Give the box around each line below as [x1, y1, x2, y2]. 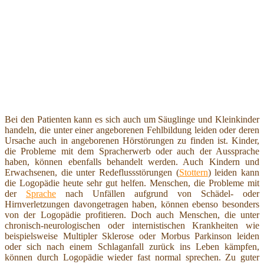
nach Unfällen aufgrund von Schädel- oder [56, 188, 259, 199]
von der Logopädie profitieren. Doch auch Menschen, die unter [5, 209, 259, 220]
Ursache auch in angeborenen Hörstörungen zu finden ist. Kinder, [5, 135, 259, 146]
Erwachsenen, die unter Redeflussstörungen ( [5, 167, 179, 177]
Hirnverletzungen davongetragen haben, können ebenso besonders [5, 199, 259, 209]
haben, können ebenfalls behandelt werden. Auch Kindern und [5, 156, 259, 167]
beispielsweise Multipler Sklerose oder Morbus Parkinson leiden [5, 230, 259, 241]
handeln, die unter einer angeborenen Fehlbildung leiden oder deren [5, 124, 259, 135]
